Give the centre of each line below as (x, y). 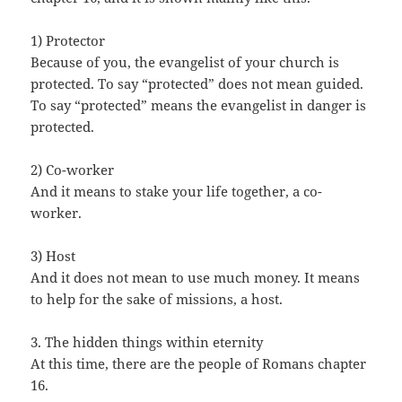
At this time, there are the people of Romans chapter (199, 364)
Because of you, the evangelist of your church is (185, 62)
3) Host (53, 256)
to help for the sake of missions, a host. (157, 299)
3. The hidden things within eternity (147, 342)
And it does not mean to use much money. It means (196, 278)
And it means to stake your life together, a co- (177, 192)
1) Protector (68, 41)
